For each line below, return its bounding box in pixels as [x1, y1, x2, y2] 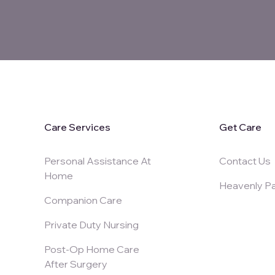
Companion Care [44, 193, 122, 206]
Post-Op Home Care [44, 242, 139, 255]
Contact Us [219, 154, 271, 167]
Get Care [219, 120, 262, 133]
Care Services [44, 120, 110, 133]
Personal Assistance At [44, 154, 151, 167]
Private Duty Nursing [44, 218, 139, 231]
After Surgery [44, 257, 107, 270]
